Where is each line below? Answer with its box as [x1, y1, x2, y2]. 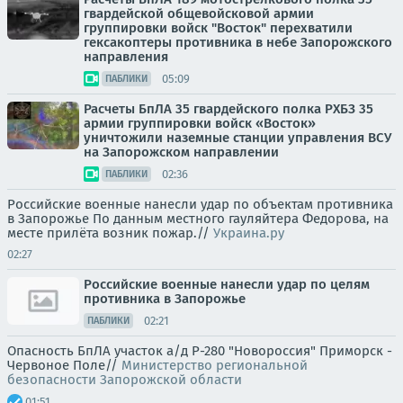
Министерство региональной [121, 357, 308, 373]
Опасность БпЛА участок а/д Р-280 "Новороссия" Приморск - [7, 343, 392, 359]
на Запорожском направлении [84, 144, 279, 160]
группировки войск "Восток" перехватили [84, 20, 353, 36]
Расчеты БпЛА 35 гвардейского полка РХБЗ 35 [84, 101, 373, 117]
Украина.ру [213, 225, 284, 241]
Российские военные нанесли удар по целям [84, 276, 370, 292]
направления [84, 49, 168, 65]
